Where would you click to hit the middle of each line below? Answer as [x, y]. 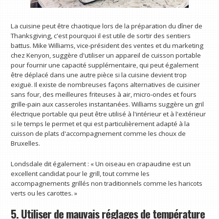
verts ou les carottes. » [44, 193]
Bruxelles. [26, 143]
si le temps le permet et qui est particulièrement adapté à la [100, 124]
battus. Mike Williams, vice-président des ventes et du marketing [107, 46]
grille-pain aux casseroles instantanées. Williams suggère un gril [108, 104]
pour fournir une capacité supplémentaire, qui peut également [105, 65]
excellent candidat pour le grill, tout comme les [80, 173]
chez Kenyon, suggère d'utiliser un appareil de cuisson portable [106, 55]
